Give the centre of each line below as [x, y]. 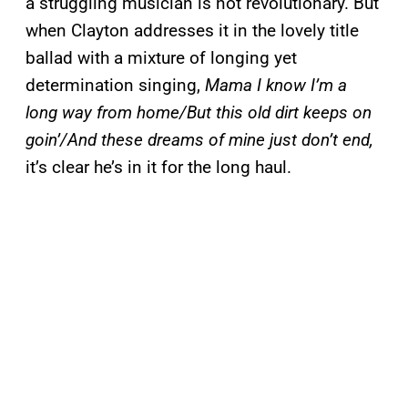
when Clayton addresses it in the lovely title [192, 31]
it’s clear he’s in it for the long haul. [158, 168]
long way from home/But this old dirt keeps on [199, 113]
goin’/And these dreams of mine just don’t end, [199, 140]
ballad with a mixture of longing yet [161, 58]
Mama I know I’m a [276, 86]
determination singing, [115, 86]
